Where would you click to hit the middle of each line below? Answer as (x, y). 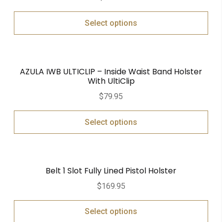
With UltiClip (111, 81)
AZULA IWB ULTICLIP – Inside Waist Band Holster (111, 72)
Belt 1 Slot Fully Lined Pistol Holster (111, 170)
